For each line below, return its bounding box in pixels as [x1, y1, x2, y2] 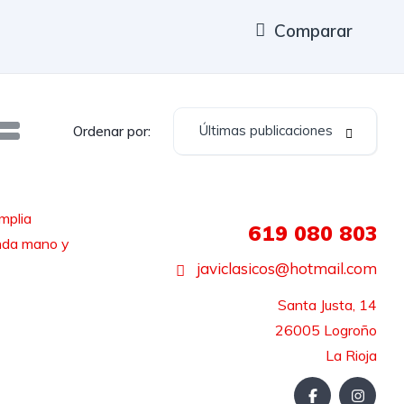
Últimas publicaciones [199, 122, 333, 139]
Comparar [274, 19, 353, 41]
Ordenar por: [73, 122, 151, 140]
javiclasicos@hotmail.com [192, 259, 377, 278]
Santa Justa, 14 [277, 296, 377, 314]
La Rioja [325, 346, 377, 364]
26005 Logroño [274, 321, 377, 339]
